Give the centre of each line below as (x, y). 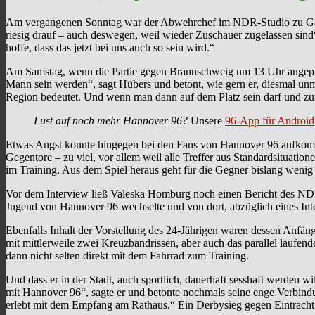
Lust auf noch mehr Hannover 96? (111, 121)
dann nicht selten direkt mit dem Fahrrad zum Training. (127, 256)
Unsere (206, 121)
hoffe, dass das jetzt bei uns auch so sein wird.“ (110, 48)
